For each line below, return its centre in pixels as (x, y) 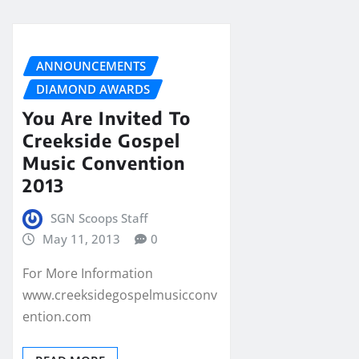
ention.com (57, 316)
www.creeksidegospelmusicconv (120, 294)
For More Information (88, 273)
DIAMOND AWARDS (93, 89)
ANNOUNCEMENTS (91, 65)
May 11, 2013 (81, 239)
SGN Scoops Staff (99, 218)
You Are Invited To (107, 118)
